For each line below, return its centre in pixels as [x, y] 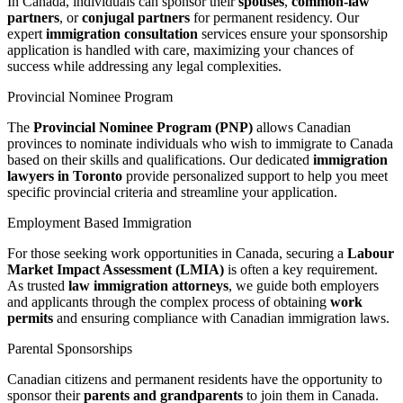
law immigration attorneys [148, 286]
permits [30, 318]
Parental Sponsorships [70, 349]
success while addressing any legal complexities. [144, 67]
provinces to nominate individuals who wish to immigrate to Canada [200, 144]
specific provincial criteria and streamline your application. [172, 193]
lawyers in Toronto [65, 176]
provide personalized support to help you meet [255, 176]
